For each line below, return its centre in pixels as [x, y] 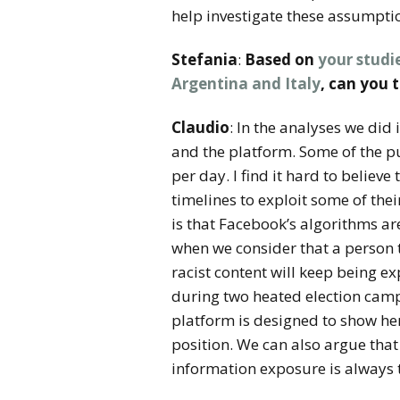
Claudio [200, 127]
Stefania [204, 59]
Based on [281, 59]
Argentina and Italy [246, 83]
